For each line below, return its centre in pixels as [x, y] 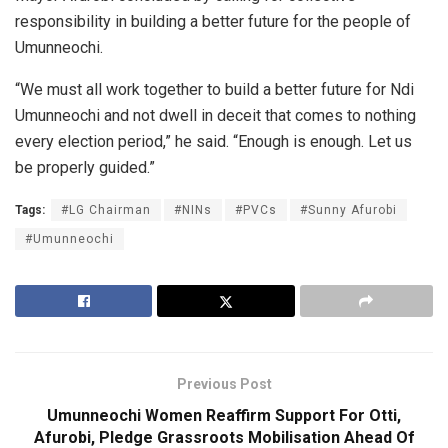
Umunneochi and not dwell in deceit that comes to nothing [215, 116]
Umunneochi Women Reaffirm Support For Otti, [224, 415]
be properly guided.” [85, 168]
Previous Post [224, 383]
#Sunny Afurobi [348, 210]
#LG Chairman [106, 210]
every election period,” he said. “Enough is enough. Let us [213, 142]
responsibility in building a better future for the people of [213, 22]
